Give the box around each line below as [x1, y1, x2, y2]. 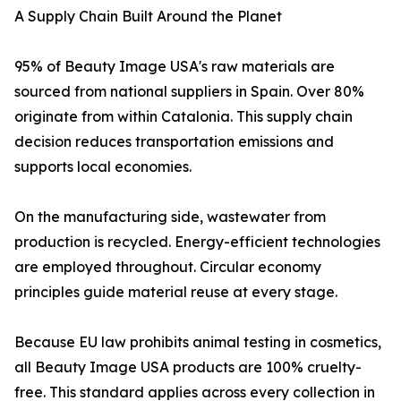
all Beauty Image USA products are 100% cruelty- [14, 358, 362, 377]
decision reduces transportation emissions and [14, 132, 334, 151]
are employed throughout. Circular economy [14, 258, 321, 277]
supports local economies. [14, 158, 192, 176]
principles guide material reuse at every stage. [14, 283, 337, 302]
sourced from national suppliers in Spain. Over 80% [14, 82, 364, 101]
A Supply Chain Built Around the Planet [14, 7, 282, 26]
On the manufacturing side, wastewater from [14, 208, 326, 226]
